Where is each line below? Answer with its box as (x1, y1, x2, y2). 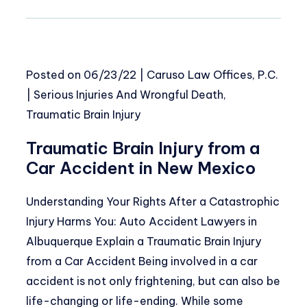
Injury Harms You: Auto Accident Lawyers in (26, 214, 257, 228)
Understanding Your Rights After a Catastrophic (26, 194, 280, 208)
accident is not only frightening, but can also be (26, 273, 280, 288)
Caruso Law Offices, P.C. (147, 68, 278, 82)
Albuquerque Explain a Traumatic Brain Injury (26, 234, 261, 248)
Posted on (26, 68, 84, 82)
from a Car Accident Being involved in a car (26, 254, 258, 268)
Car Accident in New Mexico (26, 158, 256, 179)
